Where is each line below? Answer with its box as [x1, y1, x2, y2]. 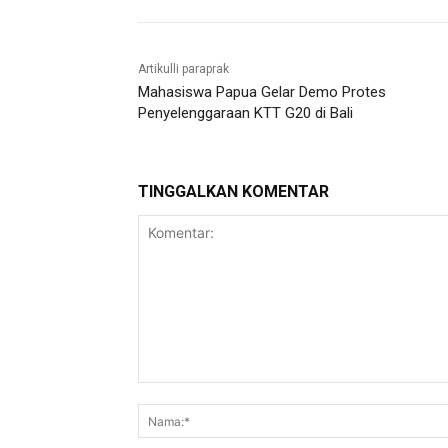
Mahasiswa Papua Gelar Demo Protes [138, 83, 386, 102]
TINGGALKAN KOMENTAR [138, 182, 329, 202]
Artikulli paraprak [138, 62, 229, 77]
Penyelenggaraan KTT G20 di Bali [138, 104, 353, 123]
